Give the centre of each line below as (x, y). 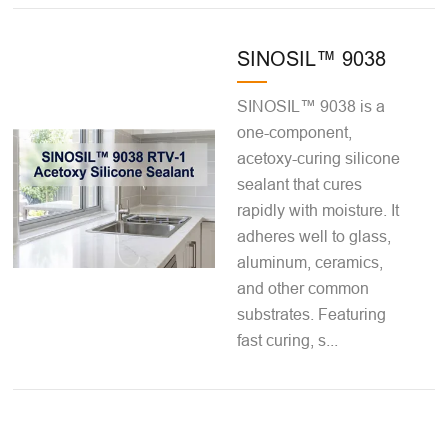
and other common (303, 287)
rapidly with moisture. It (318, 209)
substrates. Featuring (312, 313)
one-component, (295, 131)
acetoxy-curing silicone (319, 157)
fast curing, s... (288, 339)
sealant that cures (300, 183)
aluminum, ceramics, (310, 261)
